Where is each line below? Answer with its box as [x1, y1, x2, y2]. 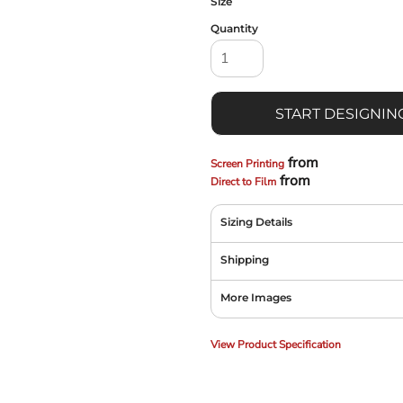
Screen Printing [210, 156, 284, 171]
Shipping [220, 252, 269, 266]
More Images [220, 290, 291, 304]
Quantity [210, 21, 258, 35]
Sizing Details [220, 214, 292, 228]
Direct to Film [210, 174, 276, 189]
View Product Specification [210, 336, 341, 352]
